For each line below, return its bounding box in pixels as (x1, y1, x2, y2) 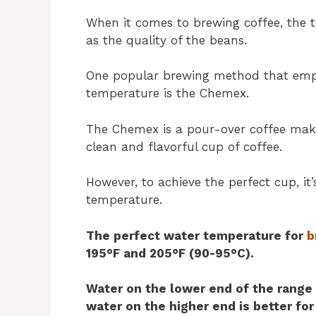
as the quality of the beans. (86, 32, 247, 47)
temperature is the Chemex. (86, 86, 249, 100)
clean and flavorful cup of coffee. (86, 139, 282, 154)
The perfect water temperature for (86, 228, 307, 243)
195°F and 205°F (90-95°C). (86, 245, 254, 260)
